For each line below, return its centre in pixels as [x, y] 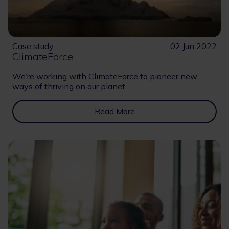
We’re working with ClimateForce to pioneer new [105, 76]
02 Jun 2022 [193, 46]
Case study [33, 46]
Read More [114, 112]
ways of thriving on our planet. [70, 87]
